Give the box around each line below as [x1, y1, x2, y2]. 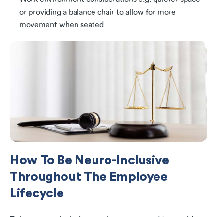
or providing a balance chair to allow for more [19, 8, 176, 17]
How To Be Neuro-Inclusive [10, 152, 170, 168]
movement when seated [19, 20, 104, 30]
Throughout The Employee [10, 168, 168, 185]
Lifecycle [10, 185, 64, 201]
